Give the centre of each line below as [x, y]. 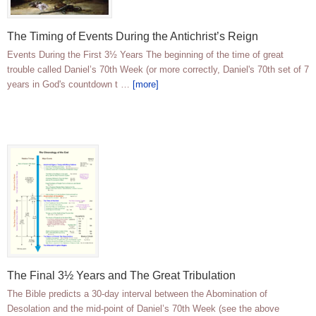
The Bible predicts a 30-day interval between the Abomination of [137, 294]
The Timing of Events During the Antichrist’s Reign [133, 37]
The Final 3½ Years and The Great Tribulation [121, 276]
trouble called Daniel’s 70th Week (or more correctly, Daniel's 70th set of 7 [158, 70]
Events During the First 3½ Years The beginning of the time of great [145, 55]
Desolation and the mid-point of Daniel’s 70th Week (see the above [143, 309]
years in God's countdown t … [70, 85]
